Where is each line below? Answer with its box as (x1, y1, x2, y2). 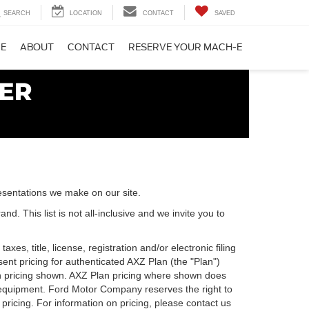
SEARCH (3, 10, 30, 17)
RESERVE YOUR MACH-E (128, 42, 242, 53)
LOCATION (70, 10, 102, 17)
